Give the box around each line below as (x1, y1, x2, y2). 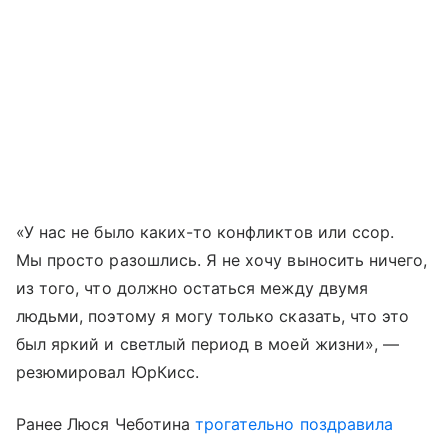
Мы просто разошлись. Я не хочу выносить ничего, (16, 249, 428, 270)
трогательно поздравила (194, 413, 394, 434)
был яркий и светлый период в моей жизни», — (16, 333, 400, 354)
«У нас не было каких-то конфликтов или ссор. (16, 221, 395, 242)
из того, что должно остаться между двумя (16, 277, 368, 298)
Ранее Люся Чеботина (16, 413, 195, 434)
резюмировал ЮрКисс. (16, 361, 199, 382)
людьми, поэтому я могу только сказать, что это (16, 305, 410, 326)
